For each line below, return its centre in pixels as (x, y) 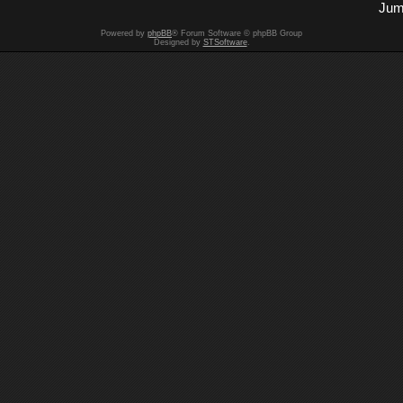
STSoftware (225, 42)
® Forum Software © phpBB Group (237, 33)
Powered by (124, 33)
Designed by (178, 42)
